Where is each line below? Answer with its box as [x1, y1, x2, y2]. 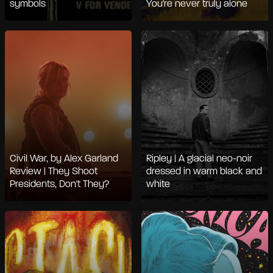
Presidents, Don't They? [10, 180, 109, 190]
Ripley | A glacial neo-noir [146, 154, 252, 165]
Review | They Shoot [10, 167, 97, 177]
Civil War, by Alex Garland [10, 154, 118, 165]
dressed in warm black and [146, 167, 262, 177]
